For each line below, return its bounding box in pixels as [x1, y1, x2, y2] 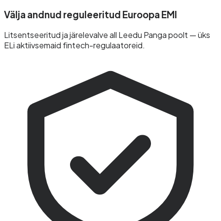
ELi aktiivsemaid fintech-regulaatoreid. [4, 39, 145, 50]
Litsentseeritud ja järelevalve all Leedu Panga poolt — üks [4, 29, 210, 40]
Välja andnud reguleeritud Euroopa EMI [4, 8, 177, 20]
